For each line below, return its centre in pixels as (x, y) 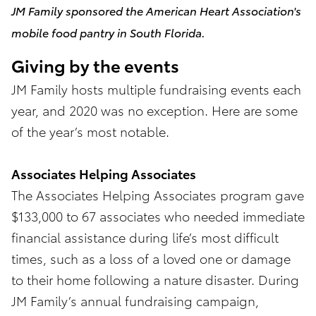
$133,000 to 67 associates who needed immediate (158, 216)
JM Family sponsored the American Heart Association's (156, 11)
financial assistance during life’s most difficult (145, 237)
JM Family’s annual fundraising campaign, (135, 300)
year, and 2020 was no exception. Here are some (154, 110)
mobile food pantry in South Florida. (110, 32)
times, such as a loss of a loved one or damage (151, 258)
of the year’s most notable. (94, 131)
